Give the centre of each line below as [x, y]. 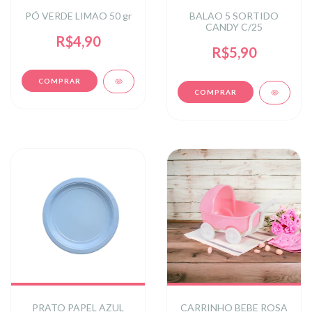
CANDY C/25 [234, 26]
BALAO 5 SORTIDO [234, 15]
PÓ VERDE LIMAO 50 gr [78, 15]
